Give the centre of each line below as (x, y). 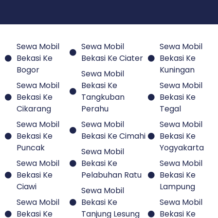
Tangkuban (103, 49)
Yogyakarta (182, 99)
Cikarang (34, 60)
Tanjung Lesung (111, 165)
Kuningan (177, 21)
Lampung (177, 138)
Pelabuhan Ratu (112, 127)
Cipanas (32, 177)
